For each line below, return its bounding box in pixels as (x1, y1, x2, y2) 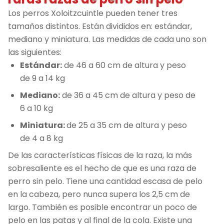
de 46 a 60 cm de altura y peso (62, 59, 186, 71)
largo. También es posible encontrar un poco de (8, 201, 197, 213)
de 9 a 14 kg (20, 72, 65, 84)
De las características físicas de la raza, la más (8, 149, 192, 161)
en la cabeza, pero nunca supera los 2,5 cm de (8, 188, 190, 200)
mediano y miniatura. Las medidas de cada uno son (8, 33, 206, 45)
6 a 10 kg (20, 102, 53, 114)
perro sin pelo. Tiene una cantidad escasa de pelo (8, 175, 202, 187)
